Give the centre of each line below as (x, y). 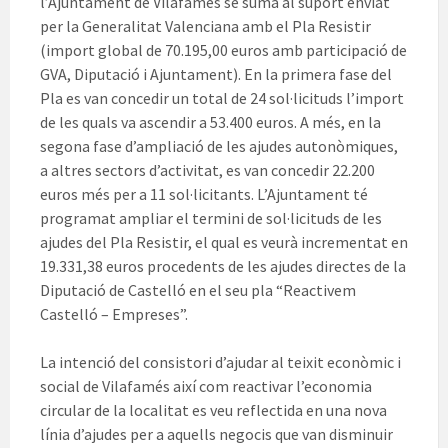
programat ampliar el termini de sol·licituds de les (211, 218)
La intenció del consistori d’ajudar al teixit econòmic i (220, 362)
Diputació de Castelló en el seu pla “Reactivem (198, 290)
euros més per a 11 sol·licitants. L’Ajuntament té (204, 194)
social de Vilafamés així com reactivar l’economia (206, 386)
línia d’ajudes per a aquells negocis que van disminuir (216, 434)
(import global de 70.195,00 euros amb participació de (223, 50)
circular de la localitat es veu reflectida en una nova (213, 410)
